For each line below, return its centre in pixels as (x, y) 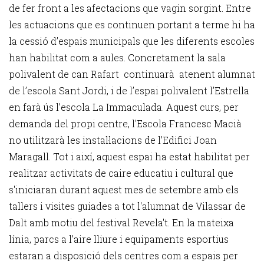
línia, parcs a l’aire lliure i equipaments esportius (119, 239)
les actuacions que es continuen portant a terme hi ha (132, 24)
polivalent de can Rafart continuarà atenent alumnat (132, 74)
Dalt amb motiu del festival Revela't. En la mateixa (121, 222)
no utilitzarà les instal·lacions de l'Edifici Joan (113, 140)
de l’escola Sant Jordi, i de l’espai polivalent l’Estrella (129, 90)
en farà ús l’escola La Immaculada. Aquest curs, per (124, 107)
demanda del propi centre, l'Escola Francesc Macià (125, 123)
